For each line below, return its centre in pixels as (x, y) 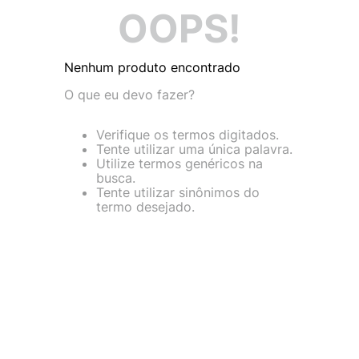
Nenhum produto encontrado (152, 68)
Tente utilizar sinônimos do (178, 193)
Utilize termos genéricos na (179, 164)
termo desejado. (145, 207)
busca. (116, 178)
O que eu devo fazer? (129, 95)
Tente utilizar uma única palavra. (194, 149)
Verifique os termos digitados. (188, 135)
